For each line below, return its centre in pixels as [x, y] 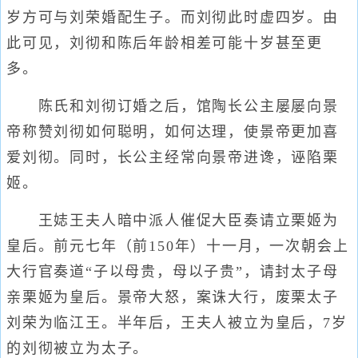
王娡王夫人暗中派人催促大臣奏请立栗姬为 [173, 221]
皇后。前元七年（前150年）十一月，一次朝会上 [178, 246]
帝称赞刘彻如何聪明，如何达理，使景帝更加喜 [173, 132]
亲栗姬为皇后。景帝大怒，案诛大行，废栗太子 [173, 297]
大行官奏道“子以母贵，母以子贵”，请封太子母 [173, 272]
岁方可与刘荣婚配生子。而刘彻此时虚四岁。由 [173, 18]
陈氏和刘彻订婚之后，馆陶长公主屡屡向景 [173, 106]
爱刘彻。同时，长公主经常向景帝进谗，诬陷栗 [173, 157]
